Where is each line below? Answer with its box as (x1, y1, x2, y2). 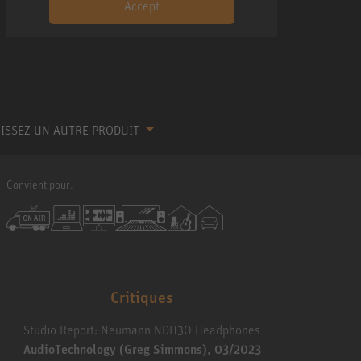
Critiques (110, 287, 173, 308)
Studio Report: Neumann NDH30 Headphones (23, 322, 260, 338)
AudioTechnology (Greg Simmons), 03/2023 (23, 341, 261, 358)
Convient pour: (6, 177, 73, 192)
